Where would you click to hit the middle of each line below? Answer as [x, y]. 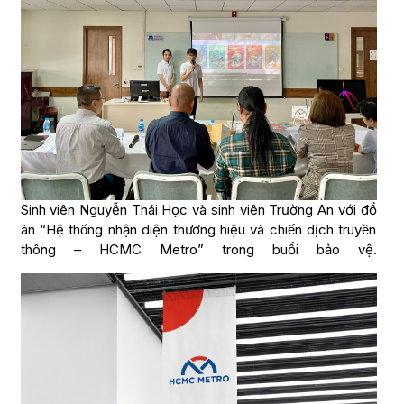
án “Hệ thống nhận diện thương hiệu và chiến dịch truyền [198, 229]
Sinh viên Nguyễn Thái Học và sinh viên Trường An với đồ [198, 209]
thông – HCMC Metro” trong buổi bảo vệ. [198, 249]
